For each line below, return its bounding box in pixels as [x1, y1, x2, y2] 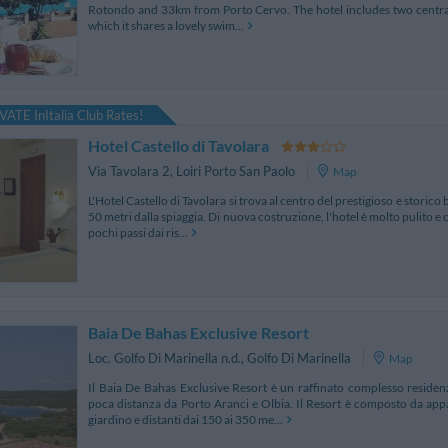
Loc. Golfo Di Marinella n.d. [88, 350, 241, 367]
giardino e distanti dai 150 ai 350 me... [88, 411, 283, 427]
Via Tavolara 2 [88, 163, 170, 180]
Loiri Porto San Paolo [176, 163, 295, 180]
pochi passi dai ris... [88, 224, 188, 240]
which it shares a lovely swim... [88, 17, 244, 33]
